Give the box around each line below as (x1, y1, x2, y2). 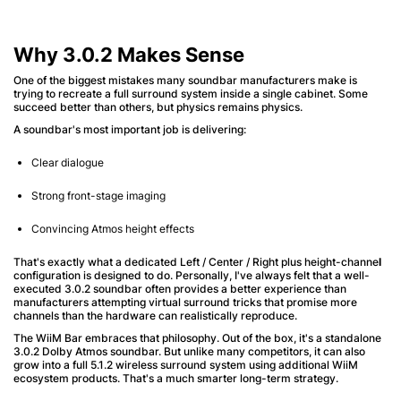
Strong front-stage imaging (31, 188, 166, 202)
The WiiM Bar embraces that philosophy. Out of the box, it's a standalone (13, 330, 381, 345)
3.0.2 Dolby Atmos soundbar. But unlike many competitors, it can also (13, 344, 365, 358)
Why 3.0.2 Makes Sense (13, 42, 244, 66)
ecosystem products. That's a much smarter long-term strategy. (13, 371, 338, 385)
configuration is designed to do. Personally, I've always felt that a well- (13, 268, 370, 282)
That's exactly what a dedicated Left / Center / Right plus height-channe (13, 254, 379, 269)
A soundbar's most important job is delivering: (13, 122, 246, 136)
